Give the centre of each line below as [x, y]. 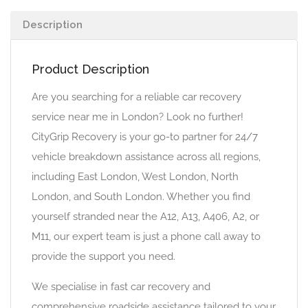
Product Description [90, 69]
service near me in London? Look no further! [137, 117]
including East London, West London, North [135, 177]
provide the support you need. [103, 256]
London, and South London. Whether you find [141, 197]
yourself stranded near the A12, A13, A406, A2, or [145, 217]
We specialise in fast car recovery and [121, 287]
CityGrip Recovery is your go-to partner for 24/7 [145, 137]
